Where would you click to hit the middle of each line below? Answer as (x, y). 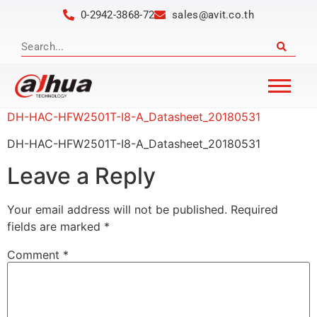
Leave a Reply (81, 175)
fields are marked (56, 226)
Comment (35, 254)
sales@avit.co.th (213, 15)
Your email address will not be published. (117, 209)
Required (254, 209)
